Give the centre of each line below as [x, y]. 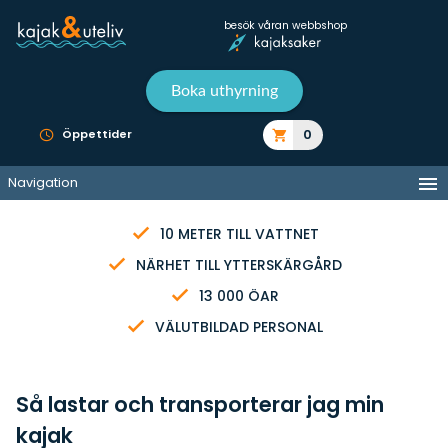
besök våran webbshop [285, 25]
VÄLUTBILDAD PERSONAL [237, 327]
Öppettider [95, 134]
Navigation [43, 182]
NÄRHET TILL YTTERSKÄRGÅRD [237, 265]
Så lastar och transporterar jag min [200, 405]
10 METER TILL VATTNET [237, 234]
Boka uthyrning [224, 90]
